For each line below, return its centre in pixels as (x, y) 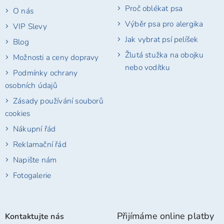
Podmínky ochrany (45, 73)
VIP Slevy (30, 26)
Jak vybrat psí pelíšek (162, 39)
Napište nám (35, 160)
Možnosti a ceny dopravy (56, 57)
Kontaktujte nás (34, 216)
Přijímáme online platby (166, 216)
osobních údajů (31, 85)
